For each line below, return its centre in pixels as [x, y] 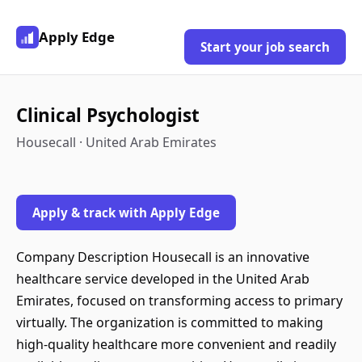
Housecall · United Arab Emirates [116, 142]
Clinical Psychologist [108, 115]
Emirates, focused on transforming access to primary [179, 301]
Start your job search [265, 47]
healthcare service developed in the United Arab [163, 279]
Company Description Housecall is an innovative [163, 257]
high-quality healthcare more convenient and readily [176, 344]
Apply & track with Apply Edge [126, 213]
